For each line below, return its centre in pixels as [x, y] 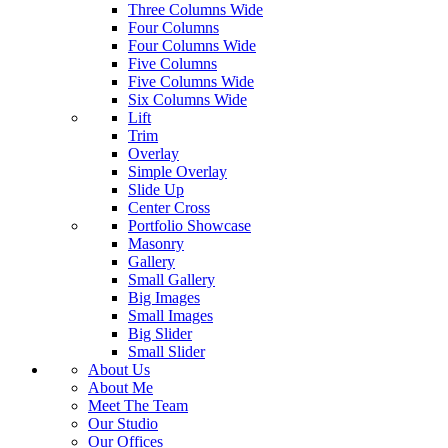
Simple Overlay [177, 171]
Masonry [156, 243]
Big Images [164, 297]
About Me [120, 387]
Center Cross [169, 207]
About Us [119, 369]
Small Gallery [171, 279]
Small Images [170, 315]
